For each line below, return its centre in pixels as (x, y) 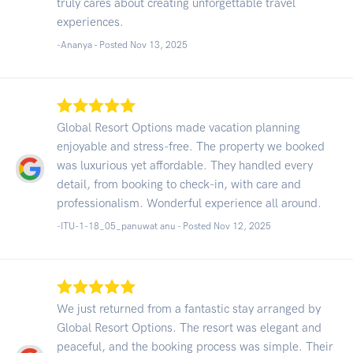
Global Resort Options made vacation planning (178, 127)
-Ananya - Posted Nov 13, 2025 (122, 45)
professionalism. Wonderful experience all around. (189, 203)
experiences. (90, 22)
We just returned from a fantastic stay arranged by (189, 308)
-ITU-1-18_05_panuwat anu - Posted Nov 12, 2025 (164, 226)
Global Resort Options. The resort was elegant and (189, 327)
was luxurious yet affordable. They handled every (185, 165)
